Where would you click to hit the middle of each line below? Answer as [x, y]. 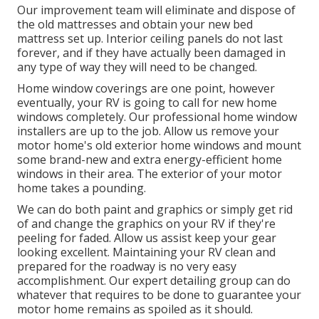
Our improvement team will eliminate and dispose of [156, 10]
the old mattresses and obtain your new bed [135, 25]
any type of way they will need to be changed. [137, 67]
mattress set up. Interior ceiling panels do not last [150, 39]
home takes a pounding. [82, 188]
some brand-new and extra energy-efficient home [150, 160]
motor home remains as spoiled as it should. [135, 309]
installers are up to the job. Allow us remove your [148, 131]
